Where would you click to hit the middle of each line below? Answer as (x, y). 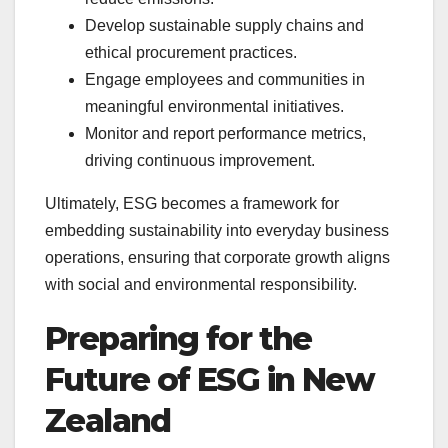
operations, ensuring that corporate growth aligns (217, 257)
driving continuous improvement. (200, 160)
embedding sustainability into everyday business (217, 230)
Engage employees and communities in (225, 79)
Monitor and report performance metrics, (225, 133)
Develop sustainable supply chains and (224, 25)
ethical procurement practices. (191, 52)
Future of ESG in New (209, 379)
